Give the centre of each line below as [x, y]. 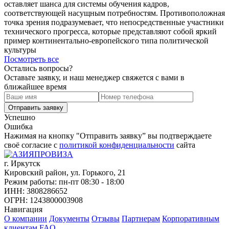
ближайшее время [35, 86]
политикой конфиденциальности [117, 145]
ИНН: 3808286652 [36, 191]
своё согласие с [32, 145]
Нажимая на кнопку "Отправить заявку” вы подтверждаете [108, 135]
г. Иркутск [22, 163]
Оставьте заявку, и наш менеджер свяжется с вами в [94, 77]
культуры [20, 50]
